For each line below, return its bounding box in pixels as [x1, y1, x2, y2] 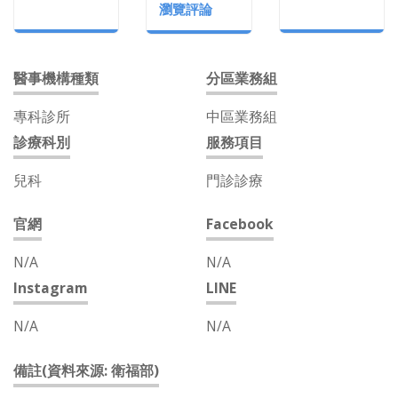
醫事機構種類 [13, 68, 99, 89]
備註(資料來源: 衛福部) [13, 361, 159, 381]
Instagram [13, 278, 88, 298]
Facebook [205, 214, 274, 235]
